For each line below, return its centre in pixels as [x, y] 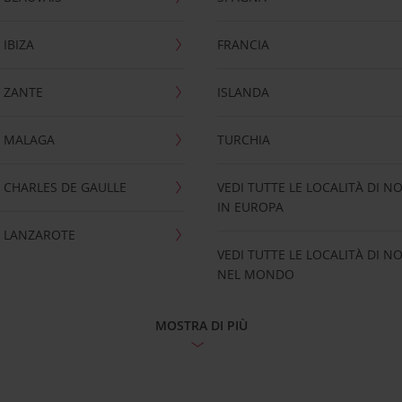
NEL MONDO [256, 274]
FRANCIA [244, 44]
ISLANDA [244, 92]
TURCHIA [244, 139]
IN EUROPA [251, 206]
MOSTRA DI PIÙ [201, 325]
